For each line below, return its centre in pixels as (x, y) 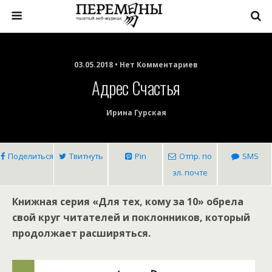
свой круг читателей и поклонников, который (131, 217)
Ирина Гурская (136, 113)
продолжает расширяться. (81, 233)
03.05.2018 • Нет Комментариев (136, 65)
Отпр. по (195, 156)
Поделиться (30, 156)
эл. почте (190, 172)
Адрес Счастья (136, 87)
